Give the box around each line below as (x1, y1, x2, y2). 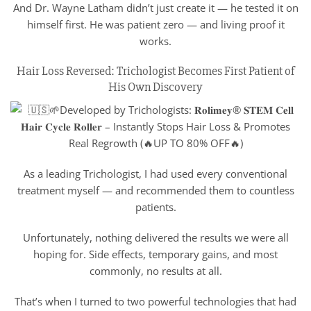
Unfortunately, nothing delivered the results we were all (22, 230, 289, 244)
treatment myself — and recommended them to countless (17, 183, 294, 197)
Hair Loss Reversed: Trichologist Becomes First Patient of (17, 63, 294, 79)
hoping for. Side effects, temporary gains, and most (33, 246, 278, 261)
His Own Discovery (108, 79, 203, 95)
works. (140, 34, 171, 49)
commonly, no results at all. (89, 263, 222, 278)
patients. (135, 200, 176, 214)
